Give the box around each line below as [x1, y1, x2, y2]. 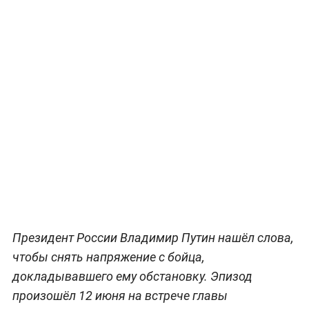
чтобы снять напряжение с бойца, [12, 249, 205, 264]
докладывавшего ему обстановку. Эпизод [12, 268, 252, 283]
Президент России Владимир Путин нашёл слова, [12, 230, 294, 245]
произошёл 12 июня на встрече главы [12, 288, 228, 303]
